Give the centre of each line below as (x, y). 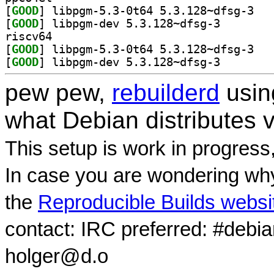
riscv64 (28, 36)
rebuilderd (166, 92)
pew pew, (58, 92)
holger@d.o (57, 256)
